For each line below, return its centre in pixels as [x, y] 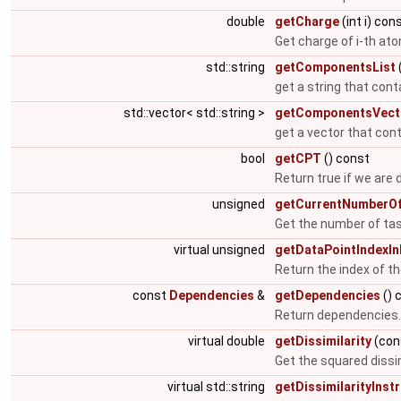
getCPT [298, 158]
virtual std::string [218, 387]
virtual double [228, 341]
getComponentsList [335, 67]
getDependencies [328, 295]
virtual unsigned [221, 250]
